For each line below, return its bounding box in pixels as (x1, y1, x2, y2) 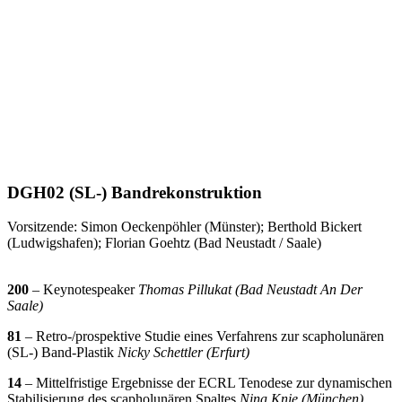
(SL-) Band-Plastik (7, 345, 118, 361)
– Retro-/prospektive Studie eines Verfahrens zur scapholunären (22, 328, 384, 345)
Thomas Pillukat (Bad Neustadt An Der (138, 282, 363, 298)
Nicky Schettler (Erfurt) (118, 345, 249, 361)
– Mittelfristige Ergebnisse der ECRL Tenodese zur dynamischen (22, 375, 392, 391)
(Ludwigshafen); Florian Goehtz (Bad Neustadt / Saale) (7, 235, 321, 251)
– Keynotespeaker (29, 282, 138, 298)
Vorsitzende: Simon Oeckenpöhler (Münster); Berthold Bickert (7, 219, 362, 235)
